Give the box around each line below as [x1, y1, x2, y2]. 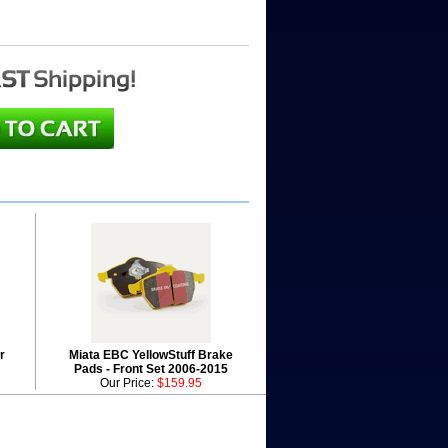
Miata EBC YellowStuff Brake [69, 348, 233, 362]
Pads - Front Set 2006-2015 [74, 362, 228, 376]
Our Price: [100, 376, 157, 390]
